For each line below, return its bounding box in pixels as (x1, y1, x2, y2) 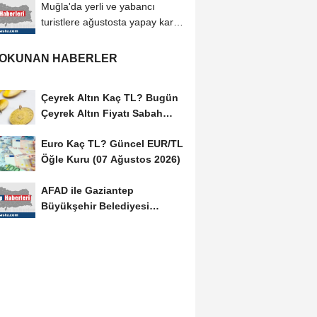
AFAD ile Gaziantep (40, 185, 134, 197)
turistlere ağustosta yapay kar (40, 16, 173, 28)
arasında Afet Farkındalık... (40, 216, 171, 228)
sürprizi (40, 31, 74, 43)
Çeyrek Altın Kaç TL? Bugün (40, 91, 178, 103)
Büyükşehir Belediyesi (40, 200, 149, 212)
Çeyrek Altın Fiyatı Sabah (40, 107, 163, 119)
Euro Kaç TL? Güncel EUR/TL (40, 138, 183, 150)
